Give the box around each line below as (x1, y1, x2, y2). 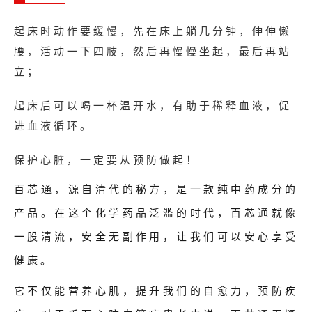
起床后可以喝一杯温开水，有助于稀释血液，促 (14, 98, 292, 112)
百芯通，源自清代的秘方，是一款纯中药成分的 (14, 182, 298, 196)
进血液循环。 (14, 118, 93, 132)
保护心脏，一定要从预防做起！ (14, 153, 199, 166)
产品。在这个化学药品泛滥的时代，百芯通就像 (14, 205, 298, 219)
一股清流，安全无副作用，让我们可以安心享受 (14, 229, 298, 243)
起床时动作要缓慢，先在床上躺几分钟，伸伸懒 (14, 24, 292, 38)
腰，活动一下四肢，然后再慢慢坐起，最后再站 (14, 44, 292, 58)
